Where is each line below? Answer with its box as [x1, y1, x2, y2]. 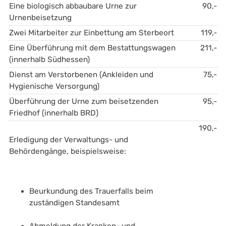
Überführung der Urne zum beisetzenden [9, 97, 160, 106]
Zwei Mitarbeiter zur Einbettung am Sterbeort [9, 28, 174, 38]
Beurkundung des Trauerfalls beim [29, 187, 155, 196]
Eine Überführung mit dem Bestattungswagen [9, 43, 178, 53]
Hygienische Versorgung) [9, 82, 99, 91]
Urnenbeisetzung [9, 13, 72, 23]
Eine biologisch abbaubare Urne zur [9, 2, 139, 11]
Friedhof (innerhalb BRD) [9, 108, 98, 118]
